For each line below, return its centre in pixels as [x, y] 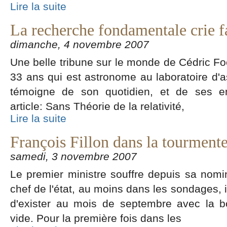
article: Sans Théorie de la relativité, [97, 106]
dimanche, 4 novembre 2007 [80, 44]
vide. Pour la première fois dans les [96, 218]
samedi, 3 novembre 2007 [73, 156]
